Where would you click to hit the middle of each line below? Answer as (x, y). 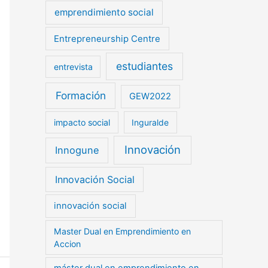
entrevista (73, 66)
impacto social (82, 123)
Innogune (77, 150)
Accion (67, 243)
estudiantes (145, 66)
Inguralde (150, 123)
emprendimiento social (104, 13)
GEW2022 (150, 97)
